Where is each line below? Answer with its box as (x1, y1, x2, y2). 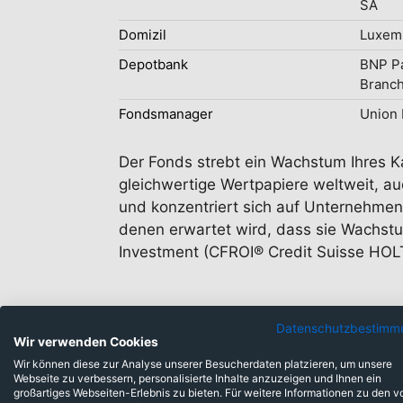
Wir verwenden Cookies (13, 335, 158, 349)
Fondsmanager (119, 105, 213, 122)
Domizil (119, 26, 166, 43)
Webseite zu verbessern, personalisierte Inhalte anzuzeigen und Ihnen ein (13, 372, 381, 385)
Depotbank (119, 56, 188, 73)
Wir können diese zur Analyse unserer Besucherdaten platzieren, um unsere (13, 357, 392, 371)
